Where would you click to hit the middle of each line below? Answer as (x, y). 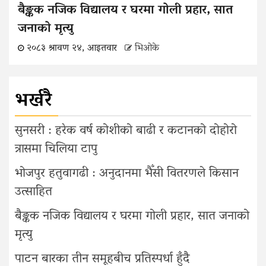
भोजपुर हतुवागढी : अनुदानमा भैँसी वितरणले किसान (127, 174)
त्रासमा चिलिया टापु (56, 149)
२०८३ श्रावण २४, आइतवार (72, 48)
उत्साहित (34, 192)
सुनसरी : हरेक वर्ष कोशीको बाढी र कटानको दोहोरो (126, 131)
